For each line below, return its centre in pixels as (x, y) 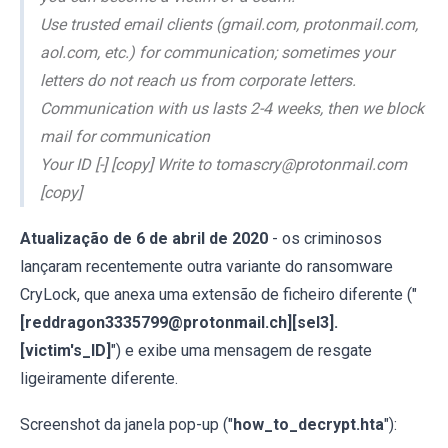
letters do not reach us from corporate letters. (198, 80)
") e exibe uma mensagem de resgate (241, 350)
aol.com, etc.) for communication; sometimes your (217, 52)
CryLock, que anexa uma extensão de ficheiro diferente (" (218, 294)
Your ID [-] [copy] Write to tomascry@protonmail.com (223, 164)
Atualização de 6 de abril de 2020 (144, 238)
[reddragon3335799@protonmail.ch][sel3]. (179, 322)
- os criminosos (325, 238)
